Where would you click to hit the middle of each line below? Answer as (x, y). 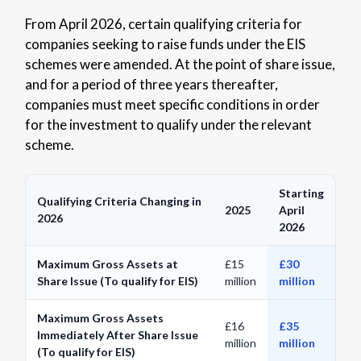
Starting (301, 193)
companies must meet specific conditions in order (172, 104)
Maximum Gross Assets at (107, 263)
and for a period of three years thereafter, (151, 84)
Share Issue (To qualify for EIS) (117, 280)
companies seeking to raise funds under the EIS (165, 44)
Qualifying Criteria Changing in (119, 201)
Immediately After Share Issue (117, 334)
